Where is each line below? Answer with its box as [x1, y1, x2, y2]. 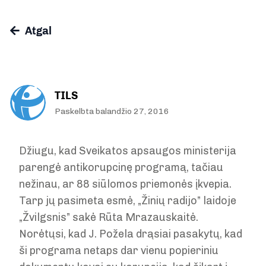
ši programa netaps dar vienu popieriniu [19, 244, 218, 257]
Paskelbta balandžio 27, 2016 [55, 106, 169, 116]
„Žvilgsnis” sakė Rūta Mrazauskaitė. [19, 211, 198, 224]
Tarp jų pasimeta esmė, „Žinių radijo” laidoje [19, 194, 236, 207]
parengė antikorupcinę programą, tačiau [19, 161, 223, 174]
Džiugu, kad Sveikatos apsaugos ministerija [19, 144, 236, 157]
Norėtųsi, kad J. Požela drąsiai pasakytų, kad [19, 227, 242, 240]
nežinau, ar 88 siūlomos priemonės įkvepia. [19, 178, 232, 191]
